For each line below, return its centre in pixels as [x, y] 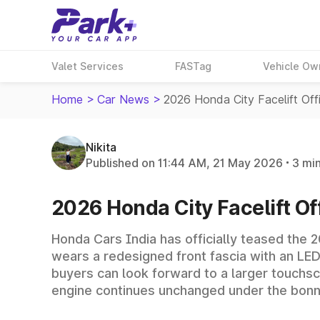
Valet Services [87, 66]
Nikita [101, 147]
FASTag [194, 66]
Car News [123, 99]
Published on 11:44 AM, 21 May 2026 [184, 162]
